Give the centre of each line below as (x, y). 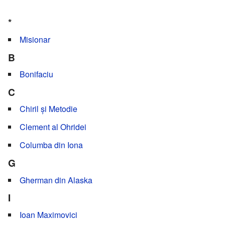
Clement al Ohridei (53, 127)
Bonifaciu (36, 74)
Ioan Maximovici (48, 214)
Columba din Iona (51, 145)
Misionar (35, 39)
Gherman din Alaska (56, 180)
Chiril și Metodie (48, 109)
